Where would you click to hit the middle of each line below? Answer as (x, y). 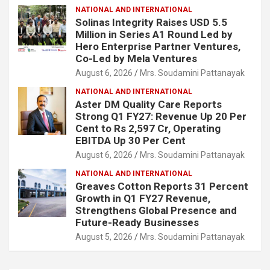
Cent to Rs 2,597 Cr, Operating (148, 128)
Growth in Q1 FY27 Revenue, (143, 198)
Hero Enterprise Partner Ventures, (158, 46)
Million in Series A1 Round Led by (154, 34)
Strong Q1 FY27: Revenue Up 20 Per (161, 116)
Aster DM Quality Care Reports (149, 104)
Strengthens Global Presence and (156, 210)
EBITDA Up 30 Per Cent (130, 140)
